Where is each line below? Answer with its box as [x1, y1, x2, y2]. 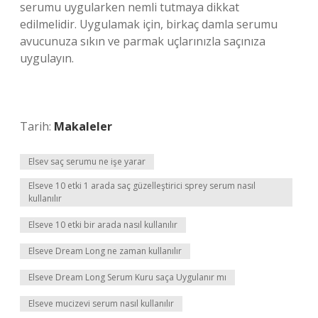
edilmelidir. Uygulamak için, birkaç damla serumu [20, 16, 278, 32]
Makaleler [54, 119, 112, 134]
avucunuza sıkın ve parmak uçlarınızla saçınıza [20, 33, 265, 49]
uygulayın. [20, 50, 74, 66]
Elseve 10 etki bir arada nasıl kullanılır [28, 219, 177, 231]
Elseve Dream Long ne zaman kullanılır [28, 245, 182, 257]
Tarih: [20, 119, 54, 134]
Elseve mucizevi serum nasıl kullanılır [28, 297, 174, 309]
